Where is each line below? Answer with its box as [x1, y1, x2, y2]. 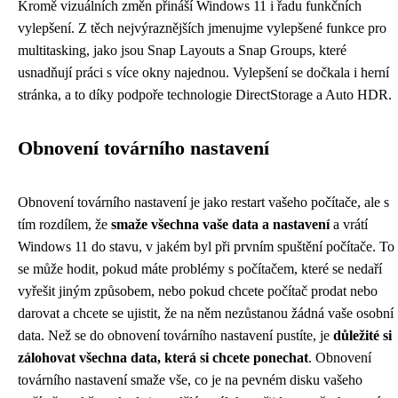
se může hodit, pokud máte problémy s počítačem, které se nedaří [18, 261, 382, 276]
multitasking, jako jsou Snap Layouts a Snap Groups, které [18, 43, 346, 58]
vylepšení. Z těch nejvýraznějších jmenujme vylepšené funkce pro [18, 20, 386, 36]
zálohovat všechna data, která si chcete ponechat [18, 350, 308, 365]
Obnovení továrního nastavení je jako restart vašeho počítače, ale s [18, 195, 389, 210]
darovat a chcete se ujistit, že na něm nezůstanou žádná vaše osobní [18, 306, 394, 321]
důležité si [333, 328, 392, 343]
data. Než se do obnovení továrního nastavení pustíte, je [18, 328, 333, 343]
